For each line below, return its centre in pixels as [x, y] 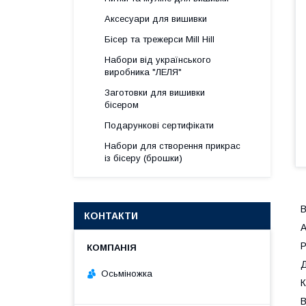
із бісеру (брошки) [143, 158]
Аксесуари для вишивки [156, 19]
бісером [122, 105]
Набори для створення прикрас [172, 146]
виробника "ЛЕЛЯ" [143, 72]
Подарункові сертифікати [159, 125]
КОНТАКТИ [111, 216]
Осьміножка [127, 273]
